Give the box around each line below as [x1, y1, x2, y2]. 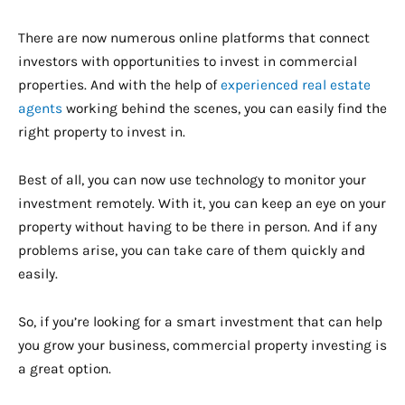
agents [18, 99, 62, 117]
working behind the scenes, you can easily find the [62, 99, 387, 117]
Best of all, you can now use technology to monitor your [18, 171, 366, 188]
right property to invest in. [18, 123, 185, 140]
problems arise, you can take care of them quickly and [18, 241, 365, 259]
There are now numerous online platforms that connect [18, 29, 370, 46]
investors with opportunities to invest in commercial [18, 52, 357, 70]
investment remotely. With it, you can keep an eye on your [18, 194, 386, 212]
